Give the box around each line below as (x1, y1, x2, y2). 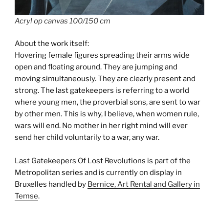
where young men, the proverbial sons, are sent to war (15, 98, 200, 107)
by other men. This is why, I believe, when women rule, (15, 109, 199, 119)
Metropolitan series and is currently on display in (15, 168, 182, 177)
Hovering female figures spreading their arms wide (15, 51, 190, 60)
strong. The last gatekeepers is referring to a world (15, 86, 189, 95)
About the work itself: (15, 39, 89, 48)
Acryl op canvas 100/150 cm (15, 16, 110, 25)
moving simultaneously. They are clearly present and (15, 74, 196, 84)
